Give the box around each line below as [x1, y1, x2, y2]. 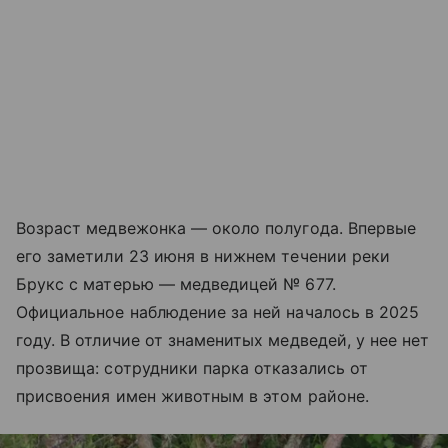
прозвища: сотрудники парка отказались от [16, 358, 368, 379]
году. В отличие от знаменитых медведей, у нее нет [16, 330, 430, 351]
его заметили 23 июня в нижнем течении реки [16, 246, 391, 267]
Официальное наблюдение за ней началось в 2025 [16, 302, 420, 323]
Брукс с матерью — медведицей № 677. [16, 274, 336, 295]
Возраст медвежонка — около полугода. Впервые [16, 218, 417, 239]
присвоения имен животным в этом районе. [16, 386, 369, 407]
